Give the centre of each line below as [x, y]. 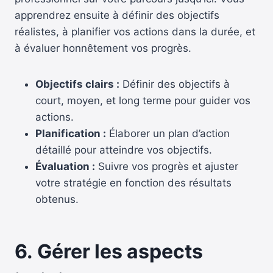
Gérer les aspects [120, 251]
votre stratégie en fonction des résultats [133, 183]
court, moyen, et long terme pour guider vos [143, 100]
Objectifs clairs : [77, 84]
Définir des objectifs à [175, 84]
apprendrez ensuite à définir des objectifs [117, 15]
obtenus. [57, 199]
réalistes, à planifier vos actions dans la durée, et [135, 31]
